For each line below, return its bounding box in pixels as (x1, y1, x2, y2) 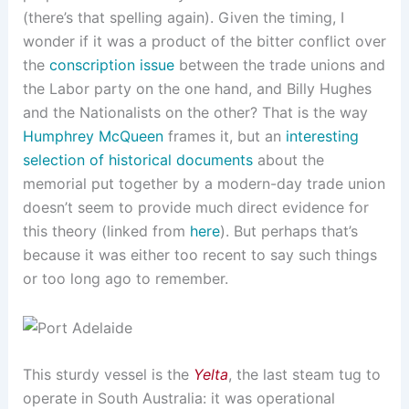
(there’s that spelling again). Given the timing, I (22, 8, 344, 27)
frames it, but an (163, 127, 286, 146)
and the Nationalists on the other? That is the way (22, 103, 368, 122)
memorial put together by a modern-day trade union (22, 174, 385, 194)
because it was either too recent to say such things (22, 246, 377, 265)
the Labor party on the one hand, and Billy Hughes (22, 79, 372, 99)
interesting (285, 127, 359, 146)
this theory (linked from (22, 222, 190, 241)
